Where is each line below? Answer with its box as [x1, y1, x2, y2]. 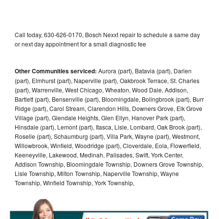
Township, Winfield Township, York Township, [15, 178, 134, 187]
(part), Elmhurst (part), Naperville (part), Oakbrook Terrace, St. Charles [15, 76, 199, 85]
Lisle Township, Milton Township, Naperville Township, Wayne [15, 169, 179, 177]
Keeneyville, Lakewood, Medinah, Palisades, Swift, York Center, [15, 150, 183, 159]
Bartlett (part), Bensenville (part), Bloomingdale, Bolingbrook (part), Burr [15, 94, 204, 103]
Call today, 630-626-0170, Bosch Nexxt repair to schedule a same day [15, 30, 200, 39]
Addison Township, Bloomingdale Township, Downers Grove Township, [15, 159, 203, 168]
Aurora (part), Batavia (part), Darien [97, 66, 192, 75]
